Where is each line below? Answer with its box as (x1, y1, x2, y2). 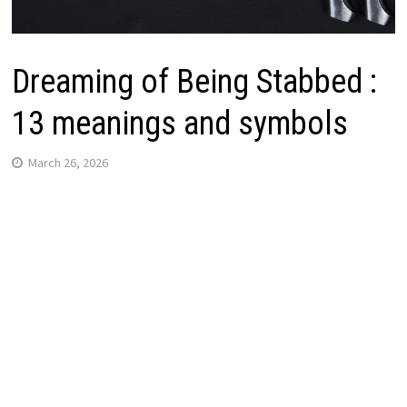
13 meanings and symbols (11, 104, 348, 143)
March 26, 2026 (27, 154, 108, 171)
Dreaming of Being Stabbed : (11, 62, 377, 101)
